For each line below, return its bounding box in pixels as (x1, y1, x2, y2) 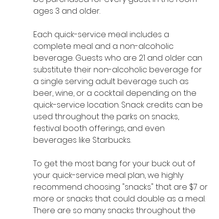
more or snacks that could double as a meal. (33, 193, 207, 205)
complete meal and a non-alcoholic (33, 41, 175, 52)
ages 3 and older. (33, 5, 100, 17)
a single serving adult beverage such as (33, 76, 191, 88)
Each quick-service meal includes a (33, 29, 171, 41)
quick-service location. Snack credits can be (33, 99, 205, 111)
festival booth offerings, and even (33, 123, 167, 134)
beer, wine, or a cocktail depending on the (33, 88, 198, 99)
